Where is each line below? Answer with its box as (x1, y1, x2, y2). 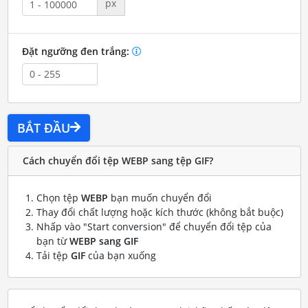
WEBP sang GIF (69, 234, 138, 247)
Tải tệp (36, 248, 71, 262)
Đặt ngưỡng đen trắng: (21, 44, 132, 58)
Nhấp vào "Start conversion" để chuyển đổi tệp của (36, 219, 272, 233)
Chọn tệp (36, 190, 81, 204)
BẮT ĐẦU (16, 119, 70, 136)
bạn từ (36, 234, 69, 247)
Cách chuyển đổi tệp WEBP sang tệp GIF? (22, 154, 213, 168)
